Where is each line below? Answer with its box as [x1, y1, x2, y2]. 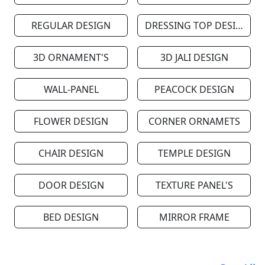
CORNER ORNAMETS [148, 115, 240, 128]
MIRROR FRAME [159, 211, 230, 224]
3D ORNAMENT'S [33, 51, 109, 64]
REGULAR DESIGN [31, 19, 111, 33]
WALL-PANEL [43, 83, 99, 96]
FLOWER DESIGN [34, 115, 108, 128]
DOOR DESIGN [38, 179, 104, 192]
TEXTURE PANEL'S [155, 179, 233, 192]
